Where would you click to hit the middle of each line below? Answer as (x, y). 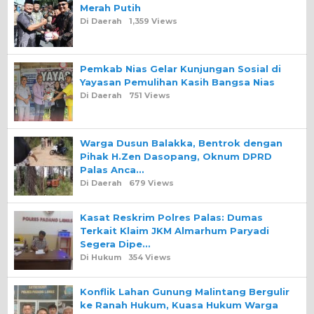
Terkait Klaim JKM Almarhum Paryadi (175, 231)
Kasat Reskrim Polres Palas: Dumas (171, 218)
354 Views (150, 258)
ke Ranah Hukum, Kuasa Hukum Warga (179, 305)
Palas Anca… (112, 170)
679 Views (151, 183)
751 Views (150, 96)
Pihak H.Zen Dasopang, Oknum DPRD (176, 157)
